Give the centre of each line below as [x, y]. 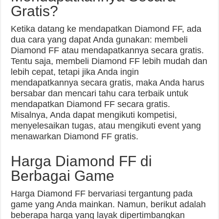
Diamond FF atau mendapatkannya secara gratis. [108, 51]
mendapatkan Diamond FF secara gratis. [91, 104]
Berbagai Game [63, 176]
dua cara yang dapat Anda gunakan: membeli [99, 40]
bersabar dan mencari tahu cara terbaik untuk [100, 94]
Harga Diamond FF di [82, 161]
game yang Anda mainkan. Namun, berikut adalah [109, 205]
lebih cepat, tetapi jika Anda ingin [75, 72]
